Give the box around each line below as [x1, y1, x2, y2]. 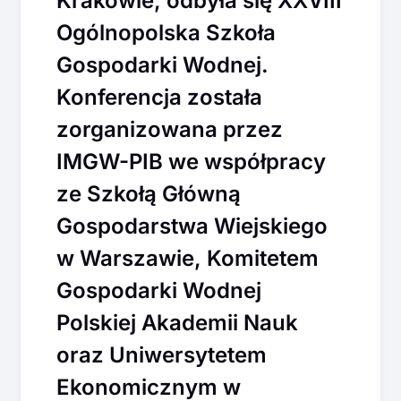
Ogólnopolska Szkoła [56, 19, 276, 46]
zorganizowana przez [56, 115, 283, 142]
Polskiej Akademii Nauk [56, 309, 298, 336]
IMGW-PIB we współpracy [56, 148, 326, 175]
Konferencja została [56, 83, 262, 110]
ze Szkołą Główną [56, 180, 241, 207]
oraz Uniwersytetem [56, 341, 267, 368]
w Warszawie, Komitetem [56, 244, 319, 271]
